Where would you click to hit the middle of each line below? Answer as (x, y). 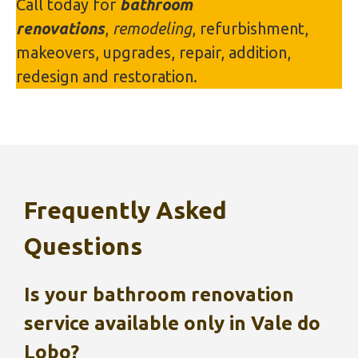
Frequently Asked (125, 210)
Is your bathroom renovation (159, 294)
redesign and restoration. (107, 76)
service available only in (137, 323)
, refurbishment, (250, 28)
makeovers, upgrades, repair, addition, (153, 52)
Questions (83, 246)
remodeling (152, 28)
